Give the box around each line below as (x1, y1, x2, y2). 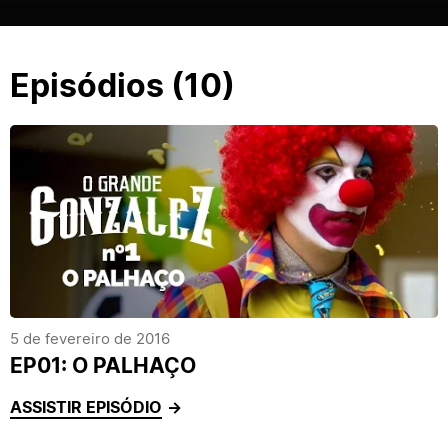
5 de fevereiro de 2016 (10, 329, 170, 348)
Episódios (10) (10, 66, 235, 105)
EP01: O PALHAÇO (10, 353, 196, 378)
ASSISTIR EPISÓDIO (10, 397, 162, 417)
